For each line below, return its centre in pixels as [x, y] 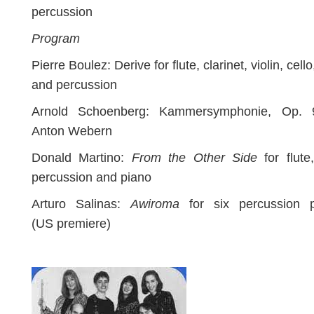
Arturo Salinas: [81, 204]
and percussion [74, 85]
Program [56, 39]
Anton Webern [72, 131]
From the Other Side [194, 158]
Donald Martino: [82, 158]
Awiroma [155, 204]
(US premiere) [71, 224]
